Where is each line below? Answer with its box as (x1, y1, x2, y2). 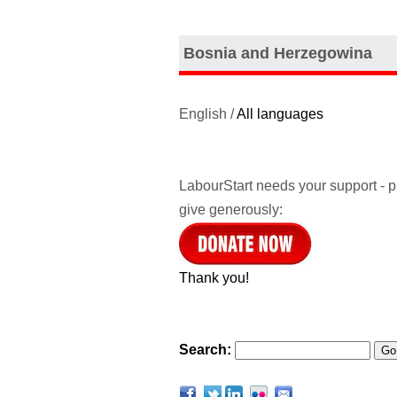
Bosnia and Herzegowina (183, 43, 372, 62)
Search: (179, 341, 231, 357)
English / (179, 105, 237, 121)
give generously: (179, 201, 283, 217)
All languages (237, 105, 323, 121)
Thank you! (179, 269, 249, 285)
